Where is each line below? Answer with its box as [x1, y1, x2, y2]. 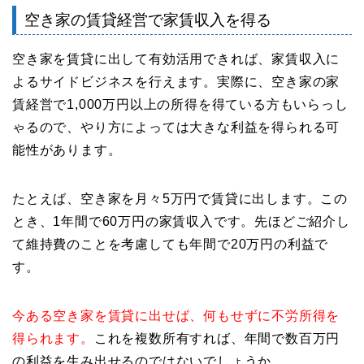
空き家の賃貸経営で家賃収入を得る [24, 11, 271, 28]
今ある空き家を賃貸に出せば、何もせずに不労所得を [12, 308, 340, 323]
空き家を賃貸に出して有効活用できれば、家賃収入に [12, 51, 340, 66]
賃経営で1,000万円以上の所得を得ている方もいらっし [12, 97, 349, 111]
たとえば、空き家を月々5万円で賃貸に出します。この [12, 191, 348, 206]
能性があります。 [12, 142, 122, 157]
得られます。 [12, 331, 94, 345]
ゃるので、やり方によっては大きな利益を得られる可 [12, 119, 340, 134]
